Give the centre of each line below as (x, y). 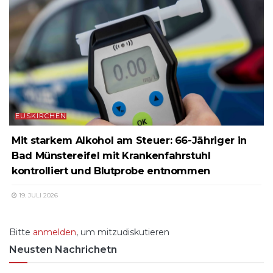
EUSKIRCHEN (41, 115)
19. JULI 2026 (37, 195)
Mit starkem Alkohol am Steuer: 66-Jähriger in (129, 140)
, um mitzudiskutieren (123, 232)
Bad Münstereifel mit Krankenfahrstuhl (111, 155)
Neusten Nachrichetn (63, 249)
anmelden (55, 232)
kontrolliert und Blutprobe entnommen (111, 170)
